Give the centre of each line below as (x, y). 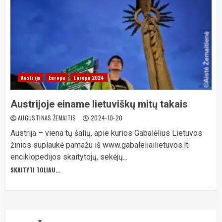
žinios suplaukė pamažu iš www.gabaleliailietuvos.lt (99, 145)
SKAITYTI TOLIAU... (35, 170)
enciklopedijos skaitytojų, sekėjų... (69, 157)
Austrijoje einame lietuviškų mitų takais (99, 104)
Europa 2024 (89, 78)
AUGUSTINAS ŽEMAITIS (48, 118)
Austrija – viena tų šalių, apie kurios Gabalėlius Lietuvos (106, 133)
